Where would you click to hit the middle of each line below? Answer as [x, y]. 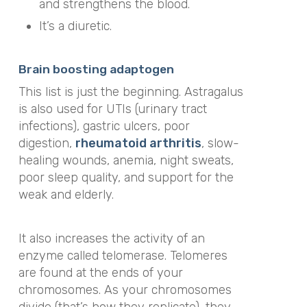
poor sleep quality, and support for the [126, 177]
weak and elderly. [66, 194]
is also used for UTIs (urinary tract [112, 109]
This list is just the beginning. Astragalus [131, 91]
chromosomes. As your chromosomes [125, 290]
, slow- [220, 143]
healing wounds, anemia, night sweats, [126, 160]
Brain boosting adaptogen [96, 69]
